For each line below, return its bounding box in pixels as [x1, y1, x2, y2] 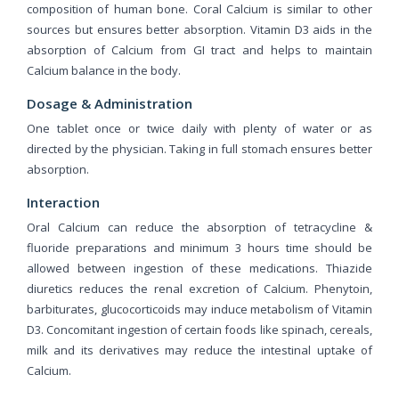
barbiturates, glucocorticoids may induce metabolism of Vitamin [27, 300, 372, 317]
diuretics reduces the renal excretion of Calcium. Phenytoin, [27, 280, 372, 297]
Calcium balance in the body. [27, 61, 181, 78]
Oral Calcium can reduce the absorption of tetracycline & [27, 218, 372, 235]
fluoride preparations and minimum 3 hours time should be [27, 239, 372, 256]
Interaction [27, 192, 100, 211]
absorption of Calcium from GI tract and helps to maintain [27, 41, 372, 58]
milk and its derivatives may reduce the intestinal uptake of [27, 341, 372, 358]
